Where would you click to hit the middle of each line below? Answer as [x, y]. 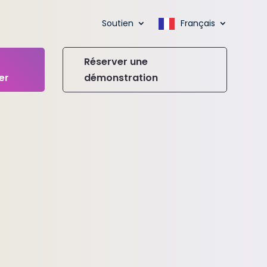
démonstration [121, 78]
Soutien [117, 24]
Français [198, 24]
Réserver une [116, 62]
